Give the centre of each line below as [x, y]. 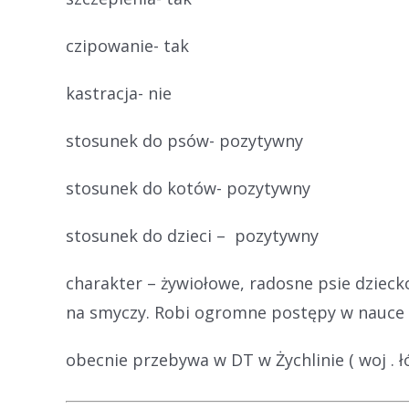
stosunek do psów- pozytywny [184, 141]
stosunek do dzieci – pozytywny [192, 236]
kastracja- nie [119, 93]
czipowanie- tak [127, 46]
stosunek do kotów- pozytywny [188, 188]
